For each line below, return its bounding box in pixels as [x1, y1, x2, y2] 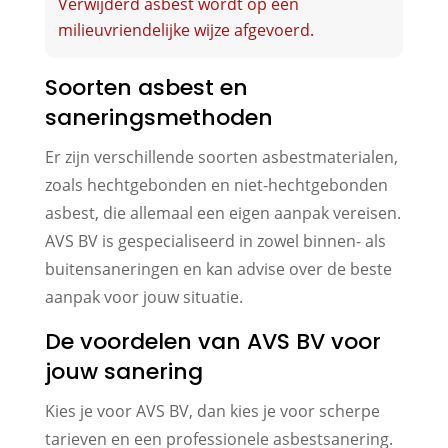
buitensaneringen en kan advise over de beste [44, 257, 392, 280]
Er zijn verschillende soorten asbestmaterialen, [44, 145, 398, 168]
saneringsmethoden [44, 101, 273, 133]
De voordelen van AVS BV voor [44, 325, 381, 357]
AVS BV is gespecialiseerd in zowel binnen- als [44, 229, 386, 252]
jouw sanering [44, 355, 203, 387]
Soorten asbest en [44, 71, 248, 103]
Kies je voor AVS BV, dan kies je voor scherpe [44, 399, 380, 422]
